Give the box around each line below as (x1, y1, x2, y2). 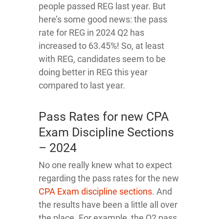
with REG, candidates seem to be (39, 53, 166, 64)
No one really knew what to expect (39, 159, 172, 170)
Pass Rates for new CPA (39, 109, 169, 124)
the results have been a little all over (39, 199, 177, 210)
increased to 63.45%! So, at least (39, 40, 164, 51)
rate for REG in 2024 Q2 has (39, 27, 144, 38)
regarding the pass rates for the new (39, 173, 179, 183)
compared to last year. (39, 80, 125, 90)
